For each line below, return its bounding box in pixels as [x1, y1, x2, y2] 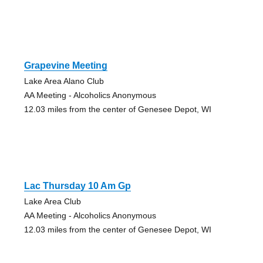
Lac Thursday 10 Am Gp [23, 180, 131, 191]
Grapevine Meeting [23, 60, 107, 70]
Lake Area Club [23, 196, 81, 206]
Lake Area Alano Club [23, 76, 104, 86]
